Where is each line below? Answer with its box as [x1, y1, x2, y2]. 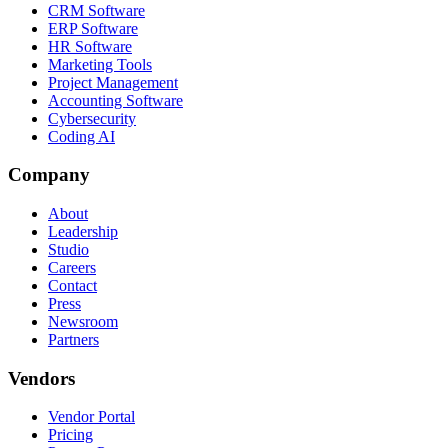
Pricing [48, 426, 93, 444]
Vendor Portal [48, 408, 135, 426]
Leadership [48, 223, 118, 240]
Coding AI [48, 127, 115, 145]
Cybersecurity [48, 109, 136, 127]
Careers [48, 259, 96, 276]
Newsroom [48, 313, 118, 330]
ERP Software [48, 19, 138, 37]
